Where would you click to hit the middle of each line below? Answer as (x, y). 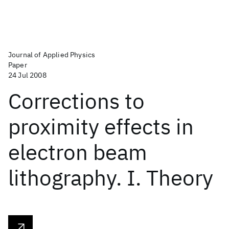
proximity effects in (101, 127)
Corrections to (76, 101)
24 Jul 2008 (27, 75)
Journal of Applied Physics (52, 55)
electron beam (78, 152)
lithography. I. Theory (111, 178)
